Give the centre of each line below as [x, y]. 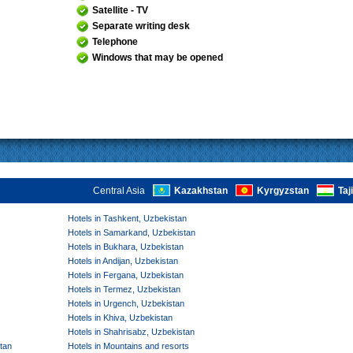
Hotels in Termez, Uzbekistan [124, 289]
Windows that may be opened [158, 58]
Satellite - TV [120, 10]
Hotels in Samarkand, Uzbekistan [132, 232]
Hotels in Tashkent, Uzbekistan [127, 218]
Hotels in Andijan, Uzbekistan [123, 261]
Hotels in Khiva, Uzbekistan [120, 318]
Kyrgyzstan [283, 191]
